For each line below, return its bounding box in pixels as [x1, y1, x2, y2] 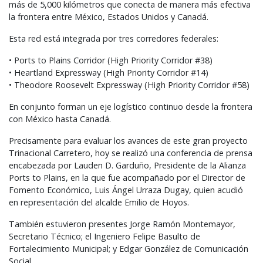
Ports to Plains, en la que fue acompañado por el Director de [9, 172, 245, 184]
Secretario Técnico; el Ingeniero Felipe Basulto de [9, 231, 200, 242]
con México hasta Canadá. [9, 113, 111, 125]
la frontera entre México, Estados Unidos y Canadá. [9, 11, 208, 23]
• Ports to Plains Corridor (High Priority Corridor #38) [9, 55, 213, 66]
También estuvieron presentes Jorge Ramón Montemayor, [9, 218, 235, 230]
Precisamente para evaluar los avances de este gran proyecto [9, 135, 248, 147]
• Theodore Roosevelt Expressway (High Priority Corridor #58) [9, 79, 249, 91]
